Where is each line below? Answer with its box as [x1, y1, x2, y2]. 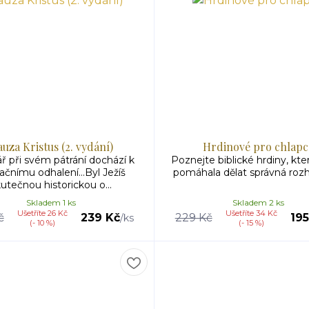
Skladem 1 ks [26, 197, 76, 208]
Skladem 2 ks [232, 197, 284, 208]
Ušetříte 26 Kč [17, 208, 68, 218]
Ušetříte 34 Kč [225, 208, 277, 218]
